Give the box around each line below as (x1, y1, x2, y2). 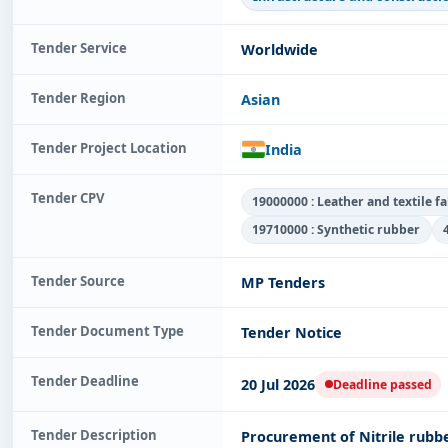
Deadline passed (332, 375, 432, 393)
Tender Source (31, 271, 125, 290)
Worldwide (241, 39, 318, 59)
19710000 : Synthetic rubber (252, 221, 421, 239)
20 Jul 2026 (241, 374, 315, 394)
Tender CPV (31, 188, 105, 207)
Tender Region (31, 88, 126, 107)
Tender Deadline (31, 371, 139, 390)
